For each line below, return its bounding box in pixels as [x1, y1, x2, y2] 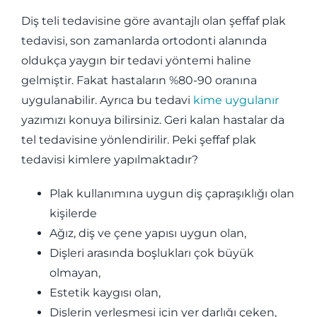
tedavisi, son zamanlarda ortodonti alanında [21, 34, 267, 48]
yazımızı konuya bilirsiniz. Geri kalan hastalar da [21, 113, 284, 127]
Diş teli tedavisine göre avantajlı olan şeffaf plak [21, 14, 286, 28]
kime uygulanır [192, 93, 279, 108]
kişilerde [49, 207, 97, 221]
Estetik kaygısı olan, [49, 286, 161, 300]
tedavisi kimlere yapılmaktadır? [21, 153, 198, 167]
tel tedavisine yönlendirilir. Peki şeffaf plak [21, 133, 256, 147]
